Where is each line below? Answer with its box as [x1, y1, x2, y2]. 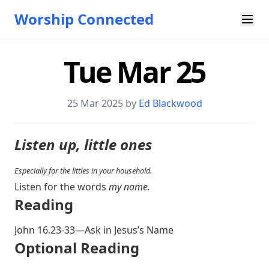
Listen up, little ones [14, 134, 152, 154]
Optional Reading [14, 238, 139, 258]
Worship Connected [14, 9, 154, 29]
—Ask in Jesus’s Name [75, 223, 174, 237]
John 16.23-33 [14, 223, 75, 237]
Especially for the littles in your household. [14, 165, 152, 176]
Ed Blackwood [138, 97, 202, 110]
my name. [109, 180, 150, 193]
